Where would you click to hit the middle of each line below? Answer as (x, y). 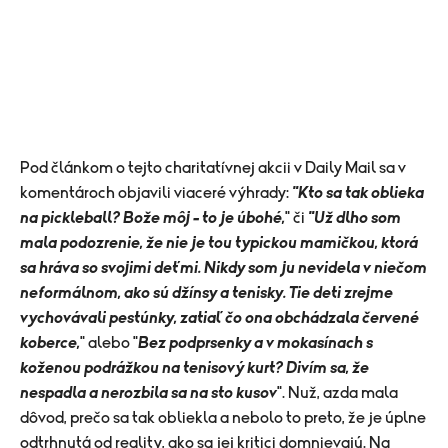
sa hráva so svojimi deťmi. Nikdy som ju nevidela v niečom (223, 268)
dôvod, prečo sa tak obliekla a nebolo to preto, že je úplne (223, 418)
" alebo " (109, 343)
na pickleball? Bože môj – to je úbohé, (152, 218)
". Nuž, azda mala (337, 393)
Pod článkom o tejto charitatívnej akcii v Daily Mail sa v (213, 168)
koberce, (50, 343)
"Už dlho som (354, 218)
